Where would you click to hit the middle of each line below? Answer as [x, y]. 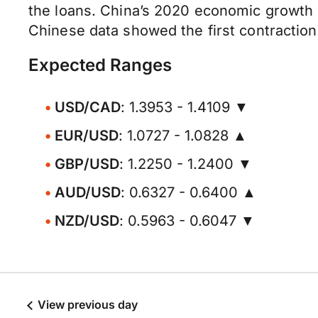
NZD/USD [87, 221]
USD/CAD [88, 107]
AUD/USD [88, 192]
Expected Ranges [100, 65]
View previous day [86, 305]
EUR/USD [87, 136]
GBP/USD [87, 164]
